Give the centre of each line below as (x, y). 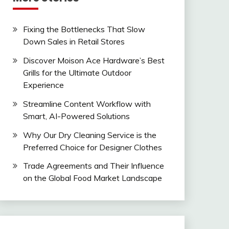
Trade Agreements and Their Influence (93, 166)
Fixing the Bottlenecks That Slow (84, 29)
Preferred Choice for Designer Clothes (92, 147)
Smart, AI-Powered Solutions (76, 116)
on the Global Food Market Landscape (92, 178)
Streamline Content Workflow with (87, 104)
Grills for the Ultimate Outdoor (77, 72)
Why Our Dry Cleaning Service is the (89, 135)
